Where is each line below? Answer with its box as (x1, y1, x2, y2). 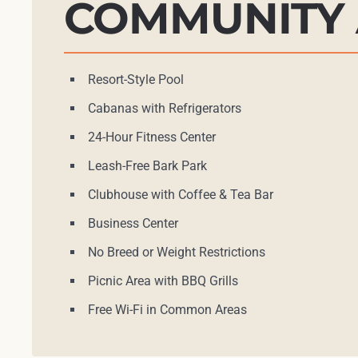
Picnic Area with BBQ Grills (88, 273, 238, 289)
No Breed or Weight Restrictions (88, 245, 265, 261)
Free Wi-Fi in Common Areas (88, 302, 247, 318)
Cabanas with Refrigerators (88, 101, 241, 117)
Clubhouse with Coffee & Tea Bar (88, 187, 273, 203)
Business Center (88, 216, 178, 232)
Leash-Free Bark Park (88, 158, 207, 174)
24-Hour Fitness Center (88, 129, 216, 145)
